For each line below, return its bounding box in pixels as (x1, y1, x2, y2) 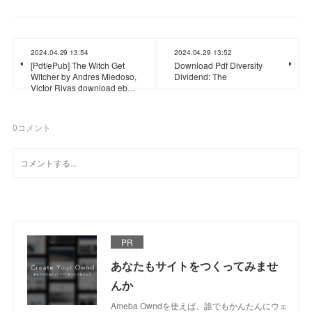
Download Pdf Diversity (174, 58, 263, 71)
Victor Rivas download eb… (31, 81, 136, 93)
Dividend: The (174, 70, 227, 82)
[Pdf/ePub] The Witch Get (31, 58, 125, 71)
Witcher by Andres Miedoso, (31, 70, 137, 82)
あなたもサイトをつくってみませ (111, 257, 279, 274)
